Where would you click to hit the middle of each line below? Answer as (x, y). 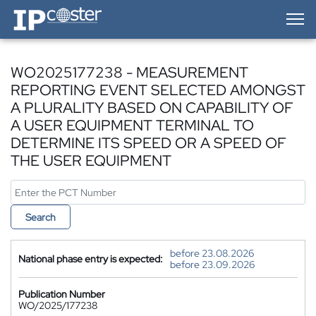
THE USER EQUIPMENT (91, 160)
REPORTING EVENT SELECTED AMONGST (158, 90)
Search (41, 217)
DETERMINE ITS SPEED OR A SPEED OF (148, 143)
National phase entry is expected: (91, 259)
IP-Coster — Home (50, 11)
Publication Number (62, 294)
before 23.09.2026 (212, 265)
